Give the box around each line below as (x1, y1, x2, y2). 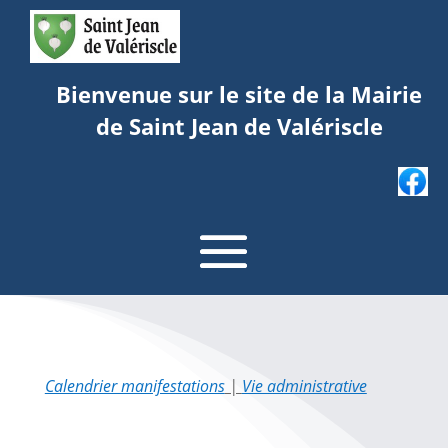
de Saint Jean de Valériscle (95, 111, 383, 141)
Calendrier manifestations (44, 374, 225, 397)
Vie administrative (241, 374, 367, 397)
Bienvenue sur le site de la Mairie (56, 79, 422, 109)
